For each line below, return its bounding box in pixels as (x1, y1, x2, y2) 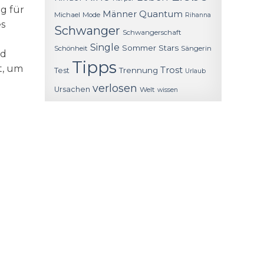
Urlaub (185, 67, 206, 75)
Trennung (119, 65, 158, 75)
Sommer (122, 43, 156, 53)
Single (90, 42, 120, 54)
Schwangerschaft (123, 28, 181, 37)
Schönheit (54, 44, 88, 53)
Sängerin (181, 44, 212, 53)
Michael (54, 11, 80, 19)
